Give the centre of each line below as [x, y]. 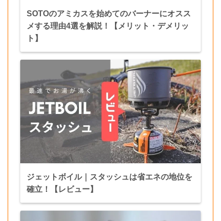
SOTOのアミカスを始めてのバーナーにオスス [109, 14]
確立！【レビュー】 [62, 189]
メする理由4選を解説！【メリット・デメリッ [108, 26]
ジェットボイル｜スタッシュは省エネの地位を [109, 177]
